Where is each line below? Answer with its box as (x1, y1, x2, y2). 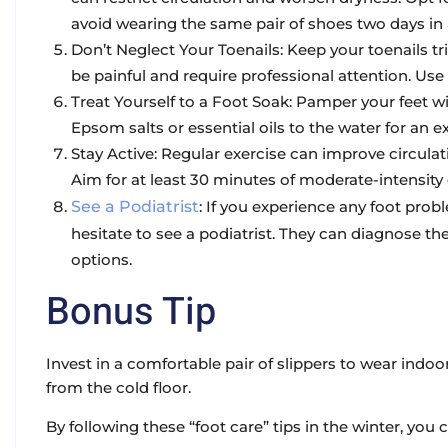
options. (71, 250, 132, 270)
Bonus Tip (46, 284, 216, 341)
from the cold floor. (46, 378, 191, 398)
